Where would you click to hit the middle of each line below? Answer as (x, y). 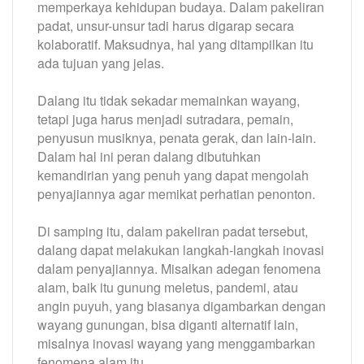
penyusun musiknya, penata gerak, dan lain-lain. (177, 137)
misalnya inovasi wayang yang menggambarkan (176, 343)
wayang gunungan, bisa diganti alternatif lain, (168, 324)
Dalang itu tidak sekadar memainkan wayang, (169, 100)
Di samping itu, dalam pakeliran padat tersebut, (173, 231)
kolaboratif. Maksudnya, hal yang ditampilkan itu (175, 44)
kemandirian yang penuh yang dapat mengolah (173, 175)
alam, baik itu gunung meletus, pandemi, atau (168, 287)
